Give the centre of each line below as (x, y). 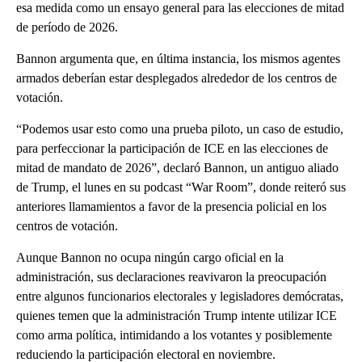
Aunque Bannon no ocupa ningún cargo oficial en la (150, 258)
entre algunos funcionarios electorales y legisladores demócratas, (180, 297)
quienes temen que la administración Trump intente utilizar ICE (177, 316)
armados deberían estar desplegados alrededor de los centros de (177, 78)
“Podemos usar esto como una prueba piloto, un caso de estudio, (180, 129)
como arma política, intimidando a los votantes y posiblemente (174, 335)
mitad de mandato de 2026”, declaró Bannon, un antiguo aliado (177, 168)
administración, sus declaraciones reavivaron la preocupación (171, 277)
